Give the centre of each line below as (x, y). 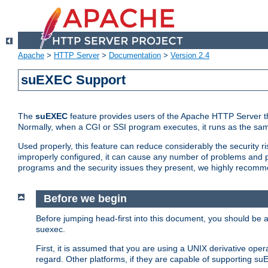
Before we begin (86, 199)
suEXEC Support (74, 80)
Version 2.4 (190, 56)
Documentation (135, 56)
